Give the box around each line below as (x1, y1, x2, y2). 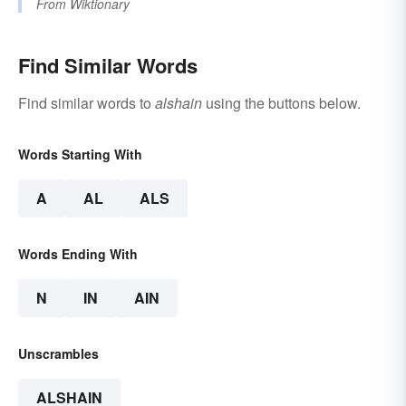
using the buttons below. (202, 92, 361, 114)
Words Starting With (18, 145, 142, 164)
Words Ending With (18, 245, 138, 264)
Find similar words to (18, 92, 155, 114)
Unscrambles (18, 344, 99, 363)
